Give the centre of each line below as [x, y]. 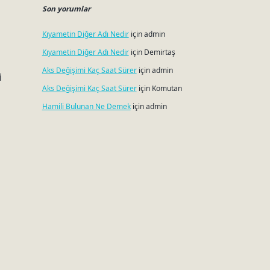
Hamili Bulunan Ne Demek [86, 106]
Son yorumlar [66, 9]
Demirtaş [159, 52]
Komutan [167, 88]
